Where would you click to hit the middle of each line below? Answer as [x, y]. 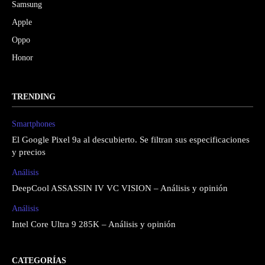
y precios [29, 152]
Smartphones [33, 124]
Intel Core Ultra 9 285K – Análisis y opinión [94, 224]
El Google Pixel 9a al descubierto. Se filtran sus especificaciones [131, 140]
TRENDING [34, 97]
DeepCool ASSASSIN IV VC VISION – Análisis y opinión [120, 188]
